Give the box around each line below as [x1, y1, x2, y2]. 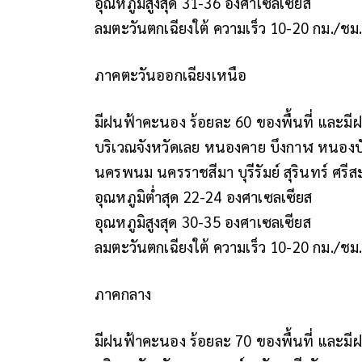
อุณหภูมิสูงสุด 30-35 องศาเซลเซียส [95, 211, 311, 231]
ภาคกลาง [95, 283, 152, 303]
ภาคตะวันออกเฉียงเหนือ [95, 64, 247, 84]
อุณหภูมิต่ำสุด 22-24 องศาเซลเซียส [95, 186, 313, 206]
